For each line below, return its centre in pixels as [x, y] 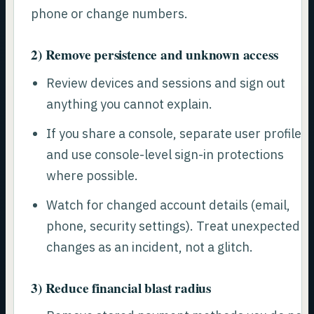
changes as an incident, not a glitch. [149, 247]
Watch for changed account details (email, [168, 205]
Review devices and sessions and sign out [165, 83]
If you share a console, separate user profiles [177, 133]
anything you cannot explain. [129, 104]
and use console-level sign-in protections [165, 154]
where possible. [92, 175]
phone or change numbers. [110, 14]
